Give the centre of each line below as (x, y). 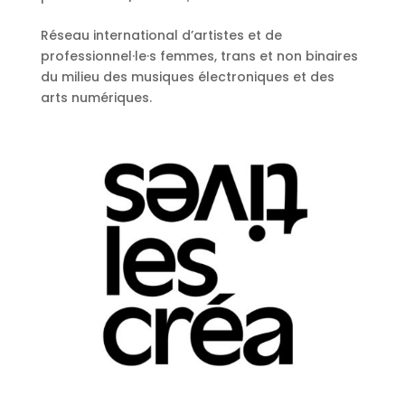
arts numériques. (96, 98)
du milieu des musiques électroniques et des (187, 77)
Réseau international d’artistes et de (161, 36)
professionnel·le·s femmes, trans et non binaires (199, 57)
